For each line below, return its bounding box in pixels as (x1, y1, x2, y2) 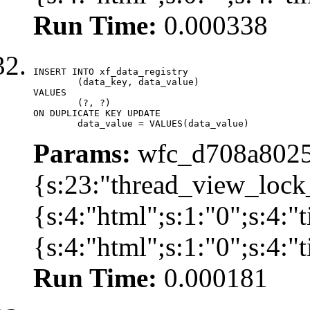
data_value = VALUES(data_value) (77, 118, 249, 129)
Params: (33, 138, 131, 168)
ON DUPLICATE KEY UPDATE (33, 107, 161, 118)
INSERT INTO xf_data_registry (33, 66, 188, 77)
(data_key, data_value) (33, 76, 77, 87)
